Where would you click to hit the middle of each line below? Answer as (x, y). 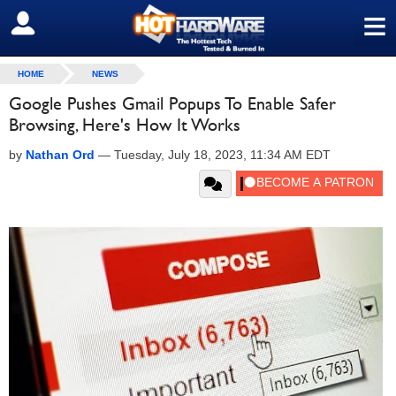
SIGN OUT (52, 24)
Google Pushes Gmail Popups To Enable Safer (172, 103)
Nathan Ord (60, 155)
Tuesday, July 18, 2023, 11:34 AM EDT (222, 155)
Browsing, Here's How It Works (125, 125)
